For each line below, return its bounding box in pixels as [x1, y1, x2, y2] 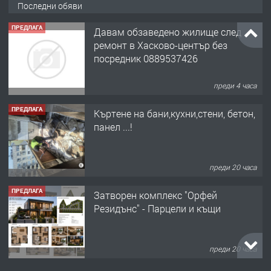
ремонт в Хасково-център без [94, 38, 227, 51]
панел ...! [94, 120, 132, 133]
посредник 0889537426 [94, 51, 198, 65]
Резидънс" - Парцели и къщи [94, 201, 221, 215]
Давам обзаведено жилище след [94, 25, 241, 38]
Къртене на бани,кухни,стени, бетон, [94, 106, 255, 120]
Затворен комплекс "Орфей [94, 188, 217, 201]
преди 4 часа [214, 80, 257, 91]
